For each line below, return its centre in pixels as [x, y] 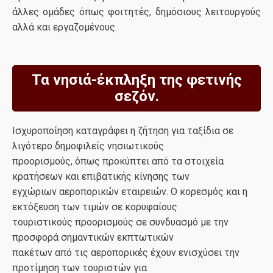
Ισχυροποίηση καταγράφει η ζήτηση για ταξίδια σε [123, 131]
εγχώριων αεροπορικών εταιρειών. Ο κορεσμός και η [130, 192]
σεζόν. [136, 96]
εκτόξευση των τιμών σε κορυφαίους [95, 207]
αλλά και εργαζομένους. [65, 27]
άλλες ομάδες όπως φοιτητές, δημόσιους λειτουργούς [136, 12]
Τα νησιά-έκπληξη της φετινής [136, 80]
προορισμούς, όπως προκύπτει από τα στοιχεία [118, 161]
